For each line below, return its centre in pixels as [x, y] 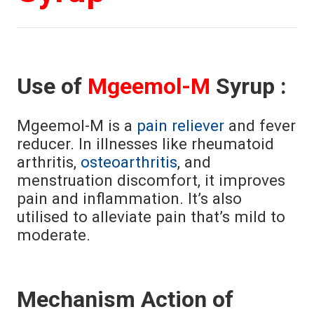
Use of [52, 86]
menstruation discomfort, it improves [151, 180]
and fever [260, 125]
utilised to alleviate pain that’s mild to [151, 217]
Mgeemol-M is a [77, 125]
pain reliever [180, 125]
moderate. [54, 235]
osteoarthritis [129, 162]
